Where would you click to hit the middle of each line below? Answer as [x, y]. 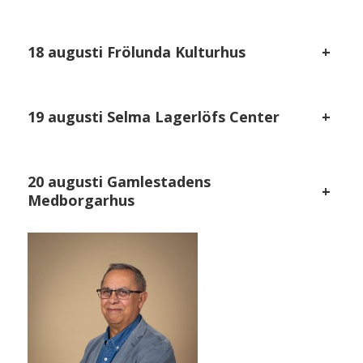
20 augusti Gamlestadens [120, 182]
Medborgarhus [81, 201]
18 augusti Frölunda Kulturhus [137, 52]
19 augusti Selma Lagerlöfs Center [154, 117]
